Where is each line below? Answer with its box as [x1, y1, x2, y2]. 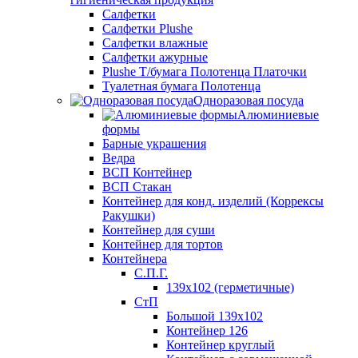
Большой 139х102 [166, 309, 263, 324]
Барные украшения [102, 137, 206, 151]
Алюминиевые [237, 108, 319, 122]
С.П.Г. [134, 266, 168, 280]
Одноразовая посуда [193, 93, 304, 108]
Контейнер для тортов [102, 237, 223, 252]
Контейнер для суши [102, 223, 215, 237]
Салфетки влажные [102, 36, 208, 50]
